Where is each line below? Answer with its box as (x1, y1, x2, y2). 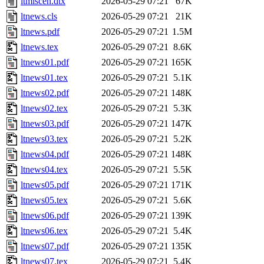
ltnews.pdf (21, 27, 60, 37)
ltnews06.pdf (21, 210, 69, 221)
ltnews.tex (21, 42, 58, 52)
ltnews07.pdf (21, 241, 69, 252)
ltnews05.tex (21, 195, 68, 206)
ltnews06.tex (21, 226, 68, 236)
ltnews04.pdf (21, 149, 69, 160)
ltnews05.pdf (21, 180, 69, 190)
